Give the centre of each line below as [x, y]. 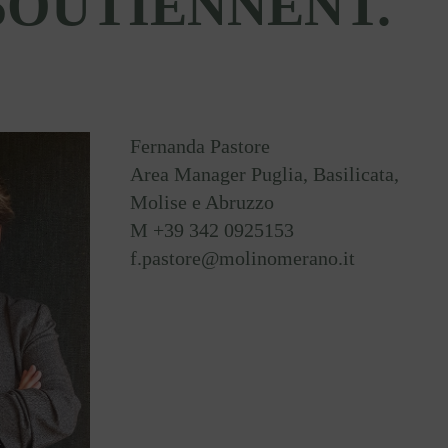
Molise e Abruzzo [201, 202]
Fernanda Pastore [199, 146]
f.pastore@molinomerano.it [244, 258]
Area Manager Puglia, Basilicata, [264, 174]
